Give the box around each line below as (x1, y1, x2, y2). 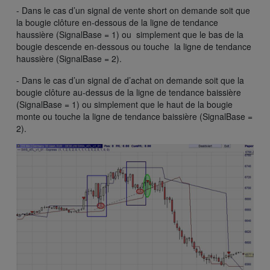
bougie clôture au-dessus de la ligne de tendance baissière (16, 86, 241, 98)
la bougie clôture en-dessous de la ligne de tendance (16, 16, 218, 28)
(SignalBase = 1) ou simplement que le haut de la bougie (16, 98, 233, 110)
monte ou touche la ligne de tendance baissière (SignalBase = (16, 110, 253, 122)
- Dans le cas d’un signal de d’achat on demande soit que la (16, 74, 244, 86)
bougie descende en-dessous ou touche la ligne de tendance (16, 40, 251, 52)
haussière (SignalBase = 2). (16, 52, 122, 64)
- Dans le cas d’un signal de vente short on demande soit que (16, 4, 250, 16)
